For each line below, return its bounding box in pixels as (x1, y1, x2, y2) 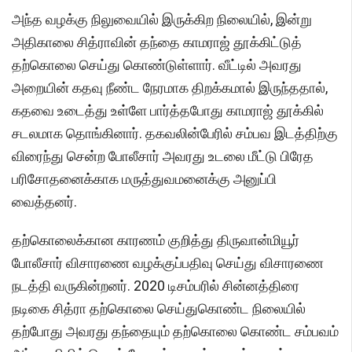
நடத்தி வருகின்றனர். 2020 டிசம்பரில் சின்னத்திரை (12, 277, 299, 295)
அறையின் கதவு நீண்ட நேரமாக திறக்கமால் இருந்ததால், (12, 79, 328, 97)
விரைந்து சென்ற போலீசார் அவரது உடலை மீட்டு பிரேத (12, 148, 313, 165)
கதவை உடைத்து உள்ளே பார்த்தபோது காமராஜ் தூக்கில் (12, 102, 324, 119)
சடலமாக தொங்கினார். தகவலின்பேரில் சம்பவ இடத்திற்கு (12, 125, 338, 142)
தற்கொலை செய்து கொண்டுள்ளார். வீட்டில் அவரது (12, 57, 302, 74)
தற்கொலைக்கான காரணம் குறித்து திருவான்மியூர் (12, 232, 299, 249)
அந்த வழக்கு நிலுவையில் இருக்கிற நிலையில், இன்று (12, 11, 312, 28)
